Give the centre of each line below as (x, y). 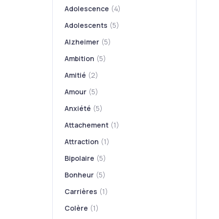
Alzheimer (82, 42)
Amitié (76, 75)
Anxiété (78, 108)
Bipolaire (80, 158)
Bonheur (79, 175)
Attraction (82, 142)
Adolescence (87, 9)
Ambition (80, 58)
